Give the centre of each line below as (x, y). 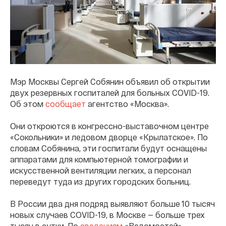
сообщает (66, 103)
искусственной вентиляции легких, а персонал (101, 170)
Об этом (28, 103)
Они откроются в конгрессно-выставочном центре (109, 126)
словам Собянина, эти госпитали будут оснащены (108, 148)
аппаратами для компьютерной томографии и (99, 159)
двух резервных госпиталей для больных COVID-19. (110, 92)
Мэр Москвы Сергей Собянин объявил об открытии (110, 81)
